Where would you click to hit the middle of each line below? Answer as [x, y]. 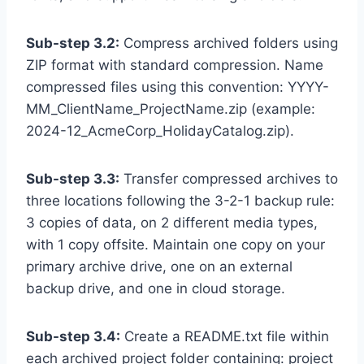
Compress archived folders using [229, 43]
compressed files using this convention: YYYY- [178, 87]
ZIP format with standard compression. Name [175, 65]
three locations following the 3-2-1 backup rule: [180, 200]
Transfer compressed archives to [229, 178]
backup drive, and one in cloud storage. [156, 288]
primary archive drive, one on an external [159, 266]
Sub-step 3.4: [73, 336]
